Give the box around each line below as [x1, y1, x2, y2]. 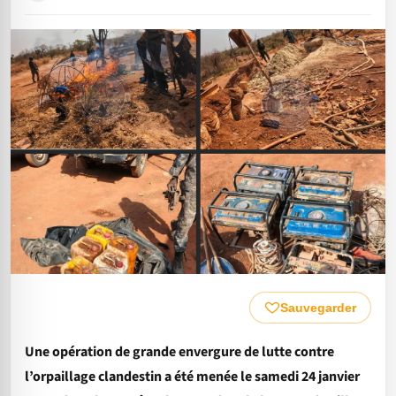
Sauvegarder [280, 301, 356, 315]
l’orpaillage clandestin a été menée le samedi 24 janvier [25, 367, 360, 386]
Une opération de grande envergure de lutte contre [25, 342, 334, 362]
